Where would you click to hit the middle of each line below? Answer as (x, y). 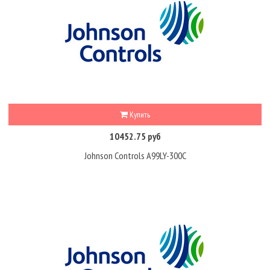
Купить (139, 114)
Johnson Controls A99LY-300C (135, 156)
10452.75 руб (135, 136)
